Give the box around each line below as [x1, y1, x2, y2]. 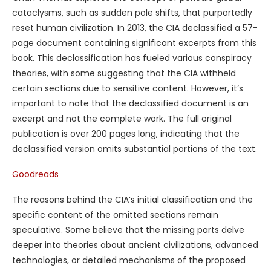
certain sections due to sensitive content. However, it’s [12, 82, 243, 95]
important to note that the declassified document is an [12, 97, 249, 110]
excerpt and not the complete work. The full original [12, 113, 232, 125]
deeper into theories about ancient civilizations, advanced [12, 239, 258, 252]
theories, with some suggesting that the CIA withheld [12, 67, 236, 80]
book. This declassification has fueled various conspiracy [12, 52, 252, 65]
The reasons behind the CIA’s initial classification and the [12, 194, 253, 206]
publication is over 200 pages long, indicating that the [12, 128, 240, 140]
